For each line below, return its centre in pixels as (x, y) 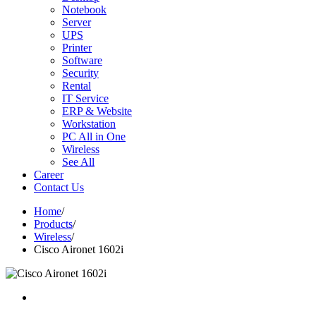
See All (78, 162)
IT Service (85, 98)
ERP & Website (97, 111)
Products (53, 224)
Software (82, 60)
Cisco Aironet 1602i (79, 249)
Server (77, 22)
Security (80, 73)
